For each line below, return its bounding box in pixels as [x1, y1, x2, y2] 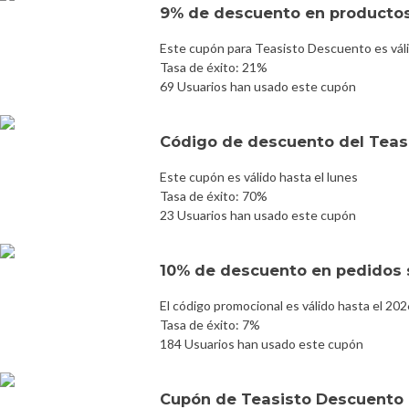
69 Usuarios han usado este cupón [160, 78, 356, 94]
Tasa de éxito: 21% [160, 58, 267, 75]
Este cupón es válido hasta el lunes [160, 168, 358, 184]
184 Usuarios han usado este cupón [160, 335, 363, 351]
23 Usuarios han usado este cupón [160, 206, 356, 223]
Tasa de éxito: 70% [160, 187, 267, 204]
